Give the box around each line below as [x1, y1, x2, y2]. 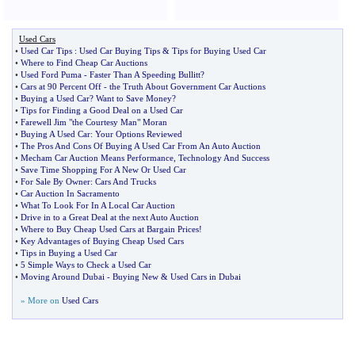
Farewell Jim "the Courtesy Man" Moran [21, 117, 167, 127]
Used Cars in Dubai [170, 272, 241, 281]
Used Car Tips [21, 46, 72, 55]
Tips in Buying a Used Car [21, 248, 117, 258]
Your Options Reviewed [95, 129, 182, 139]
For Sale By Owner [21, 177, 90, 186]
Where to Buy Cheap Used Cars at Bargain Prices [21, 224, 199, 234]
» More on [21, 296, 62, 305]
